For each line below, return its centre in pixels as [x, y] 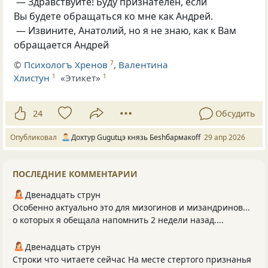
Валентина [144, 64]
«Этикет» [81, 77]
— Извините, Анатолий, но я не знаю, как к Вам [125, 31]
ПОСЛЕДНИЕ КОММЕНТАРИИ [75, 174]
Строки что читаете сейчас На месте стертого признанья [132, 260]
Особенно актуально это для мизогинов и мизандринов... [131, 208]
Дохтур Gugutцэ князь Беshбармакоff [136, 138]
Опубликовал [35, 138]
